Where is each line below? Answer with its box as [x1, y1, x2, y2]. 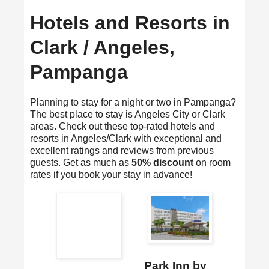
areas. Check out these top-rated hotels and [30, 121, 215, 132]
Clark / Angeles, [30, 37, 175, 59]
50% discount [131, 157, 193, 168]
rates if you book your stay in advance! [30, 169, 192, 180]
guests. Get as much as [30, 157, 131, 168]
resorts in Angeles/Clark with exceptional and [30, 133, 222, 144]
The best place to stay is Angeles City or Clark [30, 109, 225, 120]
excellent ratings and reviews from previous [30, 145, 214, 156]
